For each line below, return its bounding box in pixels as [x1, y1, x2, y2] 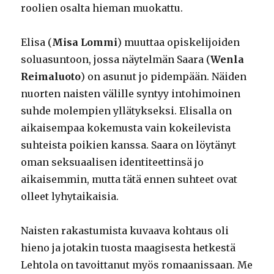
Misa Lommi [52, 36, 118, 49]
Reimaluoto [21, 70, 81, 83]
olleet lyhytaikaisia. [21, 190, 119, 203]
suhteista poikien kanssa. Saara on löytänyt [21, 139, 237, 152]
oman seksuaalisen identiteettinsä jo [21, 156, 204, 169]
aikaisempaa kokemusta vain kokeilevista [21, 122, 231, 135]
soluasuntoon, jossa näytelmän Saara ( [21, 53, 211, 66]
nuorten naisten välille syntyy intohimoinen [21, 87, 241, 100]
